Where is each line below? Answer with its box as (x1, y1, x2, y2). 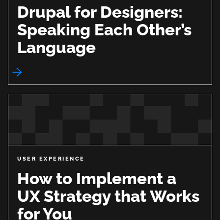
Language (17, 37, 96, 57)
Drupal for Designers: (17, 2, 183, 22)
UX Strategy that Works (17, 186, 200, 206)
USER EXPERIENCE (17, 155, 85, 162)
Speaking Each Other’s (17, 20, 192, 39)
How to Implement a (17, 168, 177, 188)
